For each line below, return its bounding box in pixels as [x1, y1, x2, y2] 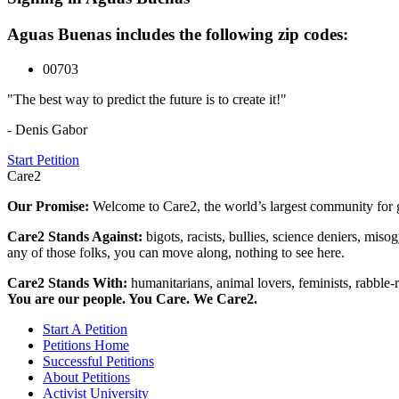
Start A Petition [43, 321, 127, 337]
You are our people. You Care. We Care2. [7, 290, 257, 306]
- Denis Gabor [7, 121, 87, 137]
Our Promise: [7, 198, 93, 214]
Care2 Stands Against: [7, 228, 146, 244]
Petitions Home [43, 337, 129, 353]
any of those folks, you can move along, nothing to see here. [7, 244, 345, 260]
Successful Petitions [43, 353, 154, 369]
